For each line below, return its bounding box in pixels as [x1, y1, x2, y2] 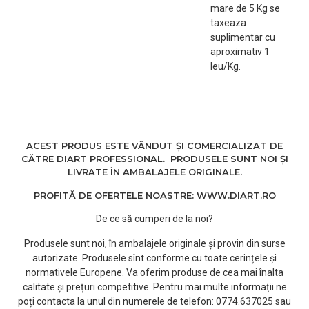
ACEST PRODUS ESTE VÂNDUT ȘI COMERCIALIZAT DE [26, 140, 283, 151]
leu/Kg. [210, 61, 241, 72]
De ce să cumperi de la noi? [96, 213, 213, 224]
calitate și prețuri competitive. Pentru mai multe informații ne [22, 281, 287, 292]
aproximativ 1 [210, 46, 270, 57]
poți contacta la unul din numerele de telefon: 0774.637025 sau [18, 296, 291, 307]
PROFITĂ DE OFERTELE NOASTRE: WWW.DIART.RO [33, 190, 276, 201]
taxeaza [210, 17, 246, 28]
